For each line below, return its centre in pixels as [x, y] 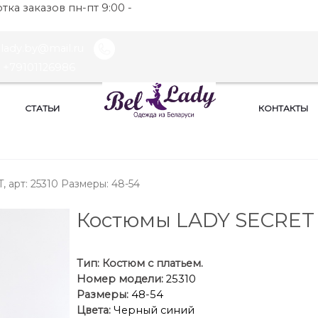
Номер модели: [120, 279]
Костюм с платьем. [152, 263]
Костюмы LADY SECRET [195, 220]
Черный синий [152, 310]
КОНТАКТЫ [283, 109]
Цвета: [93, 310]
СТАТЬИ [42, 109]
